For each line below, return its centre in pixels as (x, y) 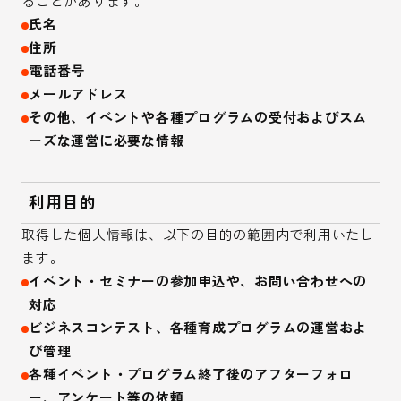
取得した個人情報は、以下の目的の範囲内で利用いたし (198, 235)
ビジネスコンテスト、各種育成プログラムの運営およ (198, 328)
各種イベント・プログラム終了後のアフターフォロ (191, 375)
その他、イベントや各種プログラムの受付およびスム (198, 118)
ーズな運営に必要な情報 (107, 141)
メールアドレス (78, 95)
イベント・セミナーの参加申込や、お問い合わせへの (198, 282)
